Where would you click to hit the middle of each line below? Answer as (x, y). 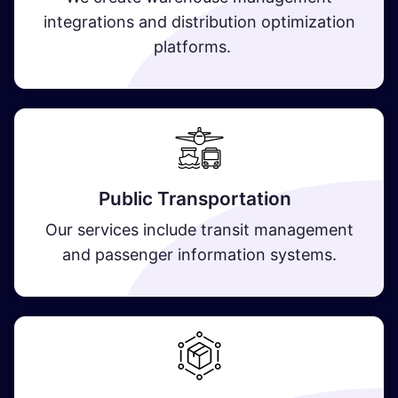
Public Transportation (199, 198)
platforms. (199, 46)
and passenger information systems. (199, 254)
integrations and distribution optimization (199, 21)
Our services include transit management (199, 229)
